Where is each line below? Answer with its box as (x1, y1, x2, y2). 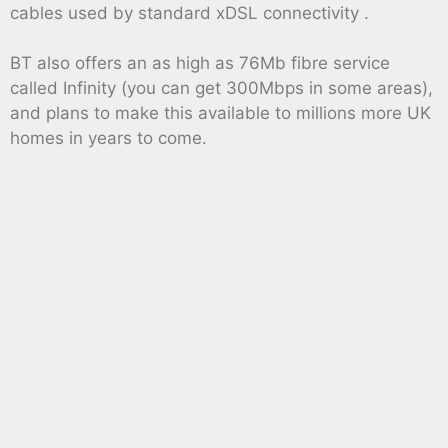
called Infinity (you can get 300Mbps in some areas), (10, 78, 433, 99)
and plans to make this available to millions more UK (10, 103, 431, 124)
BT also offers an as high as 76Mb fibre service (10, 53, 390, 74)
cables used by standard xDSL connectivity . (10, 2, 369, 23)
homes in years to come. (10, 128, 207, 149)
